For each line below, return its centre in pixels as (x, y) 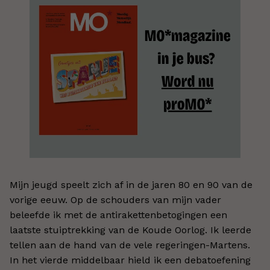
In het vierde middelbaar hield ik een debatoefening (130, 260)
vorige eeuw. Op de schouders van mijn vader (115, 200)
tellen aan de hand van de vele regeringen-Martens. (130, 245)
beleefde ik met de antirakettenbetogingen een (118, 215)
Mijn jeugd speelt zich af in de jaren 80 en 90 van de (131, 185)
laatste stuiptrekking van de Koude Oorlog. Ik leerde (130, 230)
